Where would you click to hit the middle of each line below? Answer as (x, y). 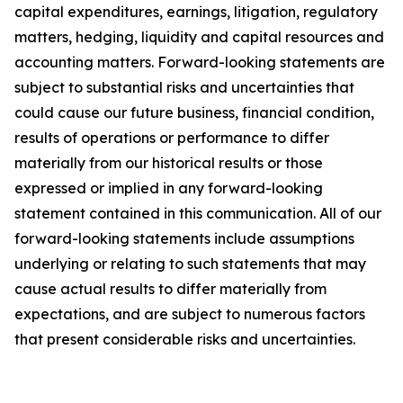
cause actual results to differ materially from (170, 289)
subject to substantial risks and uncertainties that (184, 87)
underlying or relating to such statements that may (190, 264)
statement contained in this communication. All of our (198, 213)
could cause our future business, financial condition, (194, 112)
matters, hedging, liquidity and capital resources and (199, 37)
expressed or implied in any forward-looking (169, 188)
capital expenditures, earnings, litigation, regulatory (196, 12)
